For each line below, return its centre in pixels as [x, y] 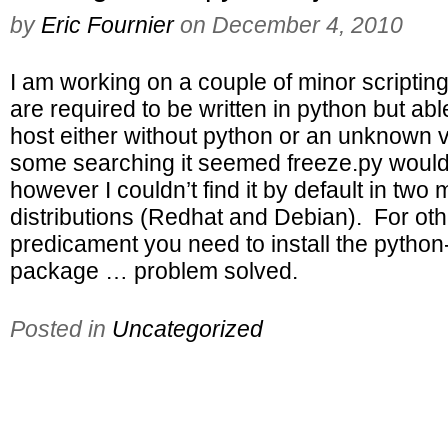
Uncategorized [187, 329]
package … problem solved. [154, 271]
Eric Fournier [107, 25]
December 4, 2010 [307, 25]
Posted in [61, 329]
